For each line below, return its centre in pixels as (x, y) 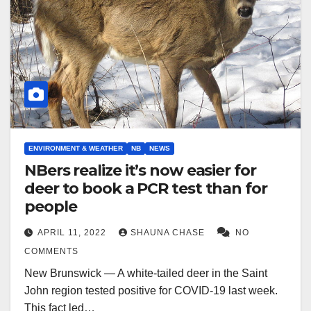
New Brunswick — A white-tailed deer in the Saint (146, 273)
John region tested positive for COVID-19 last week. (151, 290)
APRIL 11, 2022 (73, 232)
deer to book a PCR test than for (146, 188)
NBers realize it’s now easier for (140, 170)
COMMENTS (51, 251)
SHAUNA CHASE (169, 232)
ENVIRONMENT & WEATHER (76, 148)
